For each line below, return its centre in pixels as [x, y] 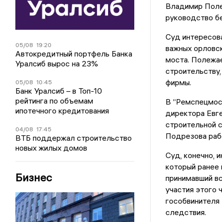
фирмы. [178, 83]
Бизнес [34, 177]
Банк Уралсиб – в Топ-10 [59, 90]
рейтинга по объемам [55, 100]
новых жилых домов [52, 147]
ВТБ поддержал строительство [74, 138]
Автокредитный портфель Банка [74, 53]
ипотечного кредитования [62, 110]
